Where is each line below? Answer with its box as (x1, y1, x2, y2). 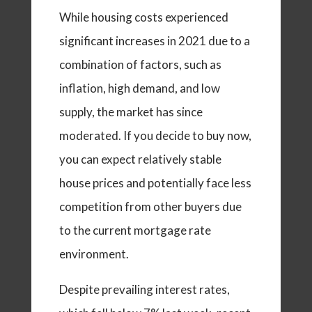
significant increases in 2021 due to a (58, 33, 250, 49)
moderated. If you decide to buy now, (58, 128, 251, 143)
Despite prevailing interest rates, (58, 282, 230, 297)
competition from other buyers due (58, 199, 242, 214)
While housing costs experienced (58, 10, 228, 25)
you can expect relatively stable (58, 152, 221, 167)
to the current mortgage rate (58, 223, 211, 238)
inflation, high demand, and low (58, 81, 220, 96)
